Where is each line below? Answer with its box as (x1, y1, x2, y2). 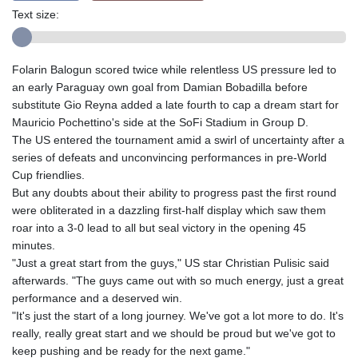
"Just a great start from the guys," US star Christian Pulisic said (12, 257, 329, 270)
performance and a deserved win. (12, 292, 182, 305)
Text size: (12, 8, 59, 22)
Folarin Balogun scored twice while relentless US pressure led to (12, 63, 336, 77)
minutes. (12, 239, 55, 253)
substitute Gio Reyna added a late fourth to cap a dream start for (12, 98, 339, 112)
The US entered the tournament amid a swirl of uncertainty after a (12, 133, 344, 147)
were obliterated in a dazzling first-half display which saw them (12, 204, 326, 217)
